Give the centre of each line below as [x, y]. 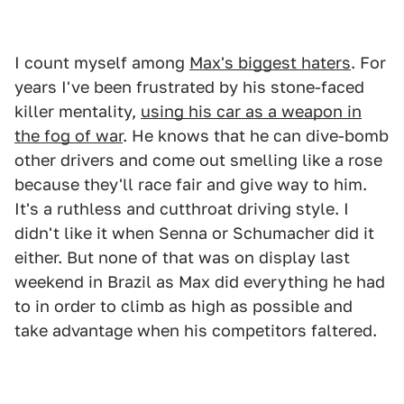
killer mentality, [78, 111]
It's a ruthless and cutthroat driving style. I [182, 208]
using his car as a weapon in [251, 111]
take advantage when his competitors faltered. [196, 330]
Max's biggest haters [270, 62]
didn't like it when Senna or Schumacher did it [194, 233]
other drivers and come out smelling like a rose [198, 160]
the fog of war [69, 135]
